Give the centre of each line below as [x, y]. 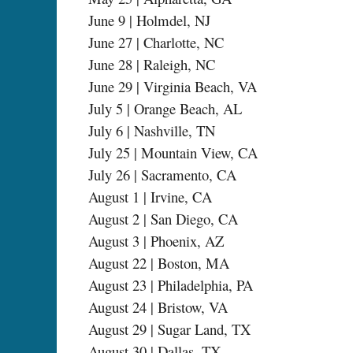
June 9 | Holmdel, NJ [149, 20]
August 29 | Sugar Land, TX [169, 329]
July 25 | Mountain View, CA [173, 153]
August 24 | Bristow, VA [158, 307]
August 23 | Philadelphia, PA [171, 285]
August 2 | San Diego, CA [163, 219]
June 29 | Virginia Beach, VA [173, 87]
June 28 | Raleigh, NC [152, 65]
